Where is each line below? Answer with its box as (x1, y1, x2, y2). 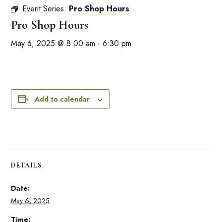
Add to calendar (35, 94, 90, 105)
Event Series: (22, 3, 69, 15)
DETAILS (11, 161, 42, 170)
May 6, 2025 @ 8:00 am (11, 38, 95, 50)
